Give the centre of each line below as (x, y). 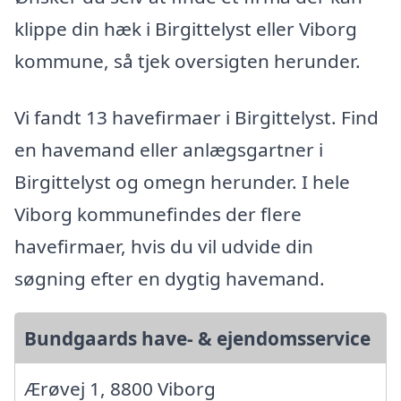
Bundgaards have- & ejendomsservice (197, 339)
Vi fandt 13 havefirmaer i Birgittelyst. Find (196, 118)
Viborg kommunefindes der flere (158, 214)
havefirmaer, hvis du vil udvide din (164, 247)
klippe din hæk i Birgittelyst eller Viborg (186, 28)
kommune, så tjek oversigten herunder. (188, 60)
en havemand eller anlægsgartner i (169, 150)
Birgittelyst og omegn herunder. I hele (182, 182)
